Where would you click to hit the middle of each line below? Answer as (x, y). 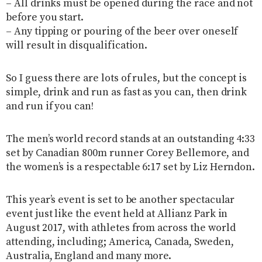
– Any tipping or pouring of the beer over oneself (122, 32)
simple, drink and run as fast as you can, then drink (127, 93)
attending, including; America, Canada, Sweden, (120, 242)
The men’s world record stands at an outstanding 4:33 (131, 139)
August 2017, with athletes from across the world (121, 228)
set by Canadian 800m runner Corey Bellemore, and (127, 154)
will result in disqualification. (77, 46)
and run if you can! (50, 107)
